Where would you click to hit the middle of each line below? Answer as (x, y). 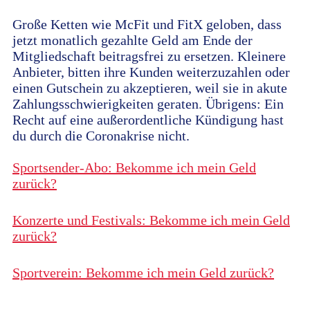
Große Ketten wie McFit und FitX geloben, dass (147, 25)
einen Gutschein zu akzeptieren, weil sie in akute (150, 88)
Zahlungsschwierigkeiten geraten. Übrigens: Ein (148, 104)
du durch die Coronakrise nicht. (101, 136)
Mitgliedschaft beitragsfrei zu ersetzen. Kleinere (149, 56)
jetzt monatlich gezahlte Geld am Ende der (133, 40)
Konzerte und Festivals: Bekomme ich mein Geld (151, 220)
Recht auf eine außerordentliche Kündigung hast (148, 120)
